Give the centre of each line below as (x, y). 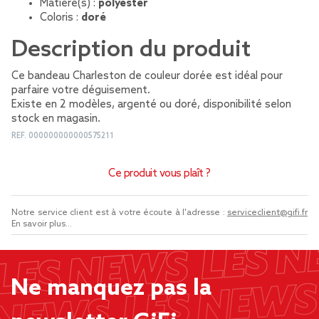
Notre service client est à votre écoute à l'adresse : (119, 213)
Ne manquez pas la (111, 288)
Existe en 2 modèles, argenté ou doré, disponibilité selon (151, 105)
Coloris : (61, 18)
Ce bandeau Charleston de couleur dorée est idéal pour (147, 76)
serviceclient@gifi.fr (267, 213)
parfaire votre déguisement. (81, 90)
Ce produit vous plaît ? (159, 174)
